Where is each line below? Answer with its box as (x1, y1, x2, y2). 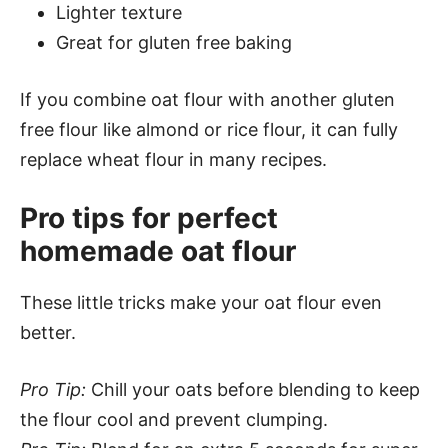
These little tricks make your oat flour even (20, 292, 382, 313)
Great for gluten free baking (56, 32, 292, 53)
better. (20, 322, 76, 343)
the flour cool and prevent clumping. (20, 409, 328, 430)
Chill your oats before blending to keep (86, 379, 420, 400)
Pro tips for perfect (20, 201, 278, 235)
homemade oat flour (20, 234, 296, 268)
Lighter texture (56, 2, 182, 23)
